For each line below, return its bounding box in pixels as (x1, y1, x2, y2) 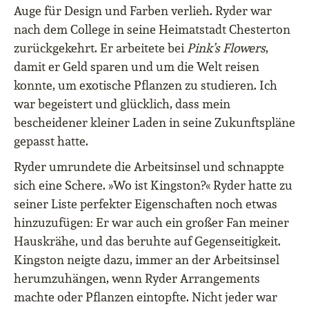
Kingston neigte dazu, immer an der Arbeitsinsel (14, 252, 279, 268)
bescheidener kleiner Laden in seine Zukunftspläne (14, 114, 295, 131)
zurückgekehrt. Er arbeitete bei (14, 40, 187, 57)
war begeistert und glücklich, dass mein (14, 96, 230, 112)
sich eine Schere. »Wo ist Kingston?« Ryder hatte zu (14, 177, 292, 194)
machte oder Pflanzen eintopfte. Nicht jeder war (14, 289, 277, 306)
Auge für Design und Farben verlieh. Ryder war (14, 3, 272, 19)
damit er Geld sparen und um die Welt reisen (14, 59, 259, 75)
